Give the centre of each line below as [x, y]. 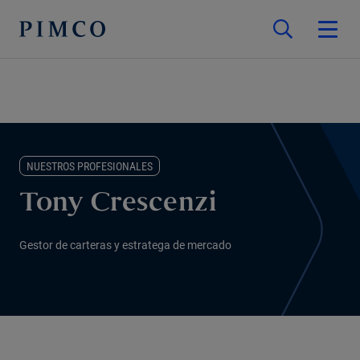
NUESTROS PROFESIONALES [90, 166]
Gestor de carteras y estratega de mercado [125, 245]
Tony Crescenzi [118, 205]
